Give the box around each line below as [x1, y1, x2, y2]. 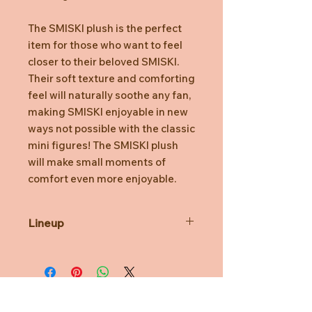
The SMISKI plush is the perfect [28, 21, 182, 35]
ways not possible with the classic [28, 121, 195, 135]
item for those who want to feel [28, 38, 182, 52]
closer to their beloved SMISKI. [28, 54, 179, 68]
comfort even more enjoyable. [28, 171, 176, 185]
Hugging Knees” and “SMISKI [28, 271, 163, 284]
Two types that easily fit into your [28, 242, 180, 255]
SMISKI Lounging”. [28, 286, 114, 299]
